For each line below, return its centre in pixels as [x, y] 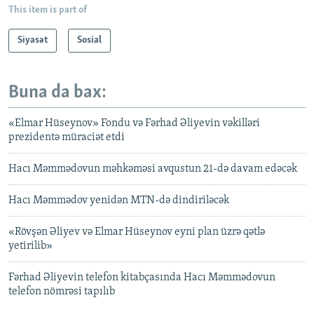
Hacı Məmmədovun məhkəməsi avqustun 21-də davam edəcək [153, 169]
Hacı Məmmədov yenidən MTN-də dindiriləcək [119, 201]
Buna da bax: [57, 93]
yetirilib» [30, 246]
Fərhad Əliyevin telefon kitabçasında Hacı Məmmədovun [142, 278]
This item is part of [48, 10]
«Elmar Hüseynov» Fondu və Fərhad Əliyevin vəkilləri [134, 124]
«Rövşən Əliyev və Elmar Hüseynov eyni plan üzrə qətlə [137, 232]
